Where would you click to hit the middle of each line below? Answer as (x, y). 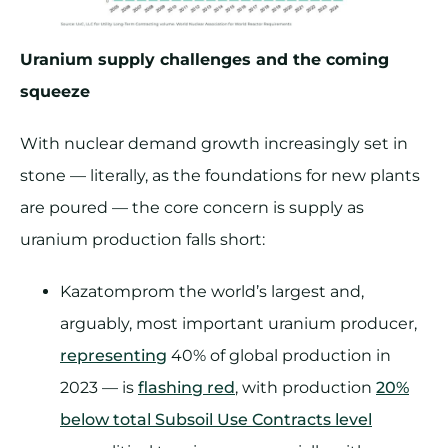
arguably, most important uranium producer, (238, 323)
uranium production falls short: (142, 239)
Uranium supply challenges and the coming (204, 59)
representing (113, 355)
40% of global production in (279, 355)
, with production (305, 387)
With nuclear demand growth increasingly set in (214, 143)
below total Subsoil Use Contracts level (216, 419)
